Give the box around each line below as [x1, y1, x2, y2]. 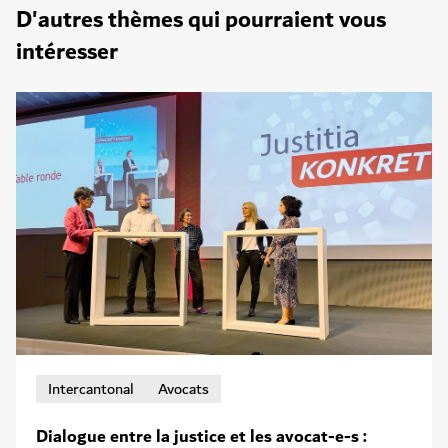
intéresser [16, 32, 118, 72]
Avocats [158, 375, 209, 402]
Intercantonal [48, 375, 134, 402]
